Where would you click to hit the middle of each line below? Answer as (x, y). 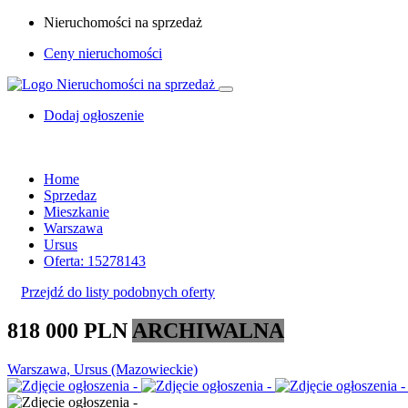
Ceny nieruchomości (103, 53)
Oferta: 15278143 (95, 261)
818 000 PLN (70, 330)
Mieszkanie (76, 212)
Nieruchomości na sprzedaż (123, 22)
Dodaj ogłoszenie (94, 115)
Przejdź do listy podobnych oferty (118, 292)
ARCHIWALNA (208, 330)
